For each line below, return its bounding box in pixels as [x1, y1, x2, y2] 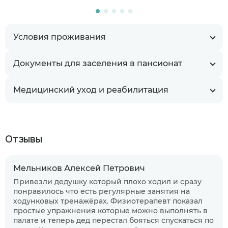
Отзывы [5, 133, 42, 146]
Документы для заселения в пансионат [13, 59, 182, 68]
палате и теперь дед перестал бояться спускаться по [13, 216, 214, 225]
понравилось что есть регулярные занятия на [13, 187, 190, 196]
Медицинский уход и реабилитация [13, 85, 168, 95]
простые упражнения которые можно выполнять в [13, 206, 208, 215]
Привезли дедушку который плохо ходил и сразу [13, 177, 202, 186]
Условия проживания [13, 32, 106, 42]
